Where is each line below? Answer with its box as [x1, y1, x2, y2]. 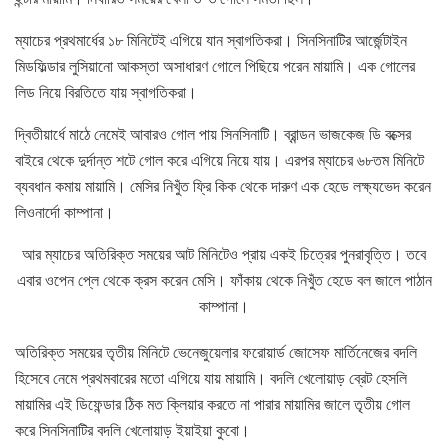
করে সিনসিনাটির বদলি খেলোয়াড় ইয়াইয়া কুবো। [15, 420, 250, 440]
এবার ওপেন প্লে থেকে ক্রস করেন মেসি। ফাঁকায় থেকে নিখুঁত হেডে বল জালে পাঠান [16, 270, 432, 290]
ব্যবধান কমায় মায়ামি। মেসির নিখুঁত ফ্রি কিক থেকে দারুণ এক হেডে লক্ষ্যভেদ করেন [15, 176, 431, 196]
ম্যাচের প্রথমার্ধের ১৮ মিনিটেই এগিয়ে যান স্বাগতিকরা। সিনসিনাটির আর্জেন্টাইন [15, 30, 407, 50]
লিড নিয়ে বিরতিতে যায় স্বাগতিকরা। [15, 82, 197, 102]
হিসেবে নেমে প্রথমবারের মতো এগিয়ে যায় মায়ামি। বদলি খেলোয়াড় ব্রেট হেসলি [15, 368, 407, 388]
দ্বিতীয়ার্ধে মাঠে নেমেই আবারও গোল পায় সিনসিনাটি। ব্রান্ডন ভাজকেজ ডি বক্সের [15, 124, 411, 144]
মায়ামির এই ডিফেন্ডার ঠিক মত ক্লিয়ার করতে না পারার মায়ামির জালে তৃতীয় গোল [15, 394, 410, 414]
